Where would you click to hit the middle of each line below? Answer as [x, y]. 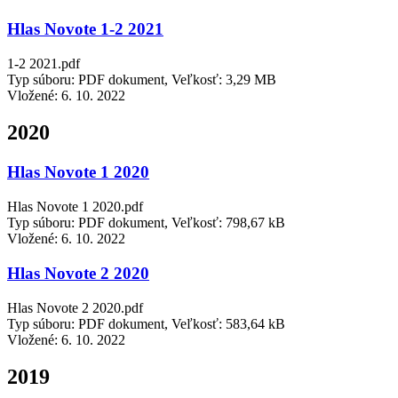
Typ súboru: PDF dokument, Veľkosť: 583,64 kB [146, 323]
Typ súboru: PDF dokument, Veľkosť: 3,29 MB [142, 79]
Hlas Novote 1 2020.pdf [75, 207]
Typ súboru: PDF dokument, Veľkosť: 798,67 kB [146, 223]
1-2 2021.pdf [44, 63]
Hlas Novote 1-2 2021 [85, 28]
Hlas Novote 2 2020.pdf [75, 307]
